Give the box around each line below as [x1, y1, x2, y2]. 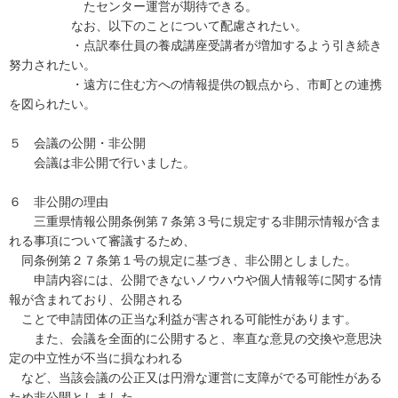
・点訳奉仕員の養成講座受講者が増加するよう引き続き [9, 38, 382, 52]
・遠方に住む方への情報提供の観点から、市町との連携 [9, 77, 382, 92]
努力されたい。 [9, 58, 96, 72]
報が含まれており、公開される [9, 292, 183, 306]
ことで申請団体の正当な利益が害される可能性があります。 [9, 312, 357, 326]
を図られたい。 [9, 97, 96, 111]
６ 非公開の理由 [9, 195, 108, 209]
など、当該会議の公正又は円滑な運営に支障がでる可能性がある [9, 370, 382, 385]
